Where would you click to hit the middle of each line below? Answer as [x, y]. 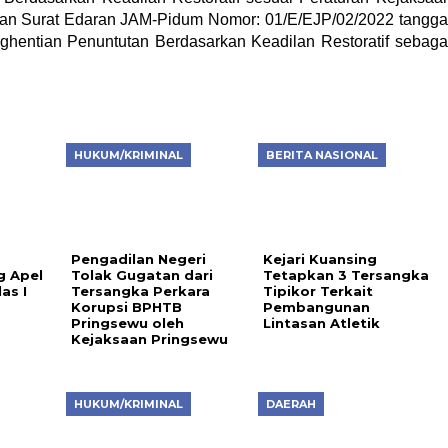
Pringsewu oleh [127, 323]
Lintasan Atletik [321, 323]
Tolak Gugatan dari [141, 275]
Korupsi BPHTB [126, 307]
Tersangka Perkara [140, 291]
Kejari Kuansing [319, 259]
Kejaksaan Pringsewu [151, 339]
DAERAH [290, 404]
